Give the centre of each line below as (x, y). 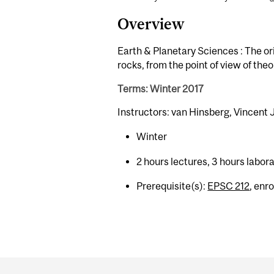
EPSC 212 (229, 186)
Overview (151, 24)
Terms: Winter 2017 (161, 88)
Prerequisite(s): (172, 186)
